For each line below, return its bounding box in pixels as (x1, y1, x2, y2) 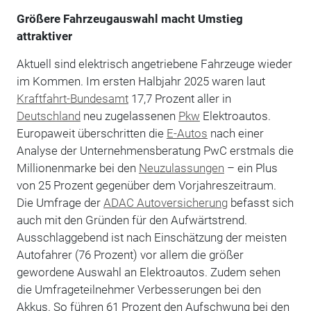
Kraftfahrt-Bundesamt (16, 91, 128, 106)
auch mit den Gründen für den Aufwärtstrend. (16, 212, 247, 227)
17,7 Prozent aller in (128, 91, 231, 106)
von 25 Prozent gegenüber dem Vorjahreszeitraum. (16, 178, 276, 192)
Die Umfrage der (16, 195, 103, 210)
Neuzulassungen (138, 160, 224, 175)
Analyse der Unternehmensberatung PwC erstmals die (16, 143, 294, 158)
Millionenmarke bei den (16, 160, 139, 175)
